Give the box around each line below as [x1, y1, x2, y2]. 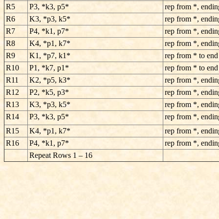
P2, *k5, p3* [29, 88, 69, 96]
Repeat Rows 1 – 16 [29, 151, 92, 159]
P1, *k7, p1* [29, 64, 69, 72]
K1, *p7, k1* [29, 51, 70, 60]
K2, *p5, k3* [29, 76, 70, 84]
